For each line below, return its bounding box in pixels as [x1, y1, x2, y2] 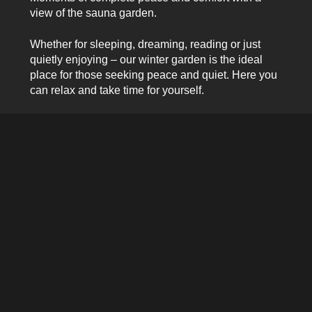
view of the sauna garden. [29, 7, 157, 19]
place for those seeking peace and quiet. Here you [29, 68, 277, 81]
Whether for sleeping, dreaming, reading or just [29, 38, 260, 50]
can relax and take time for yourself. [29, 84, 204, 96]
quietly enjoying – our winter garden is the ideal [29, 53, 263, 65]
